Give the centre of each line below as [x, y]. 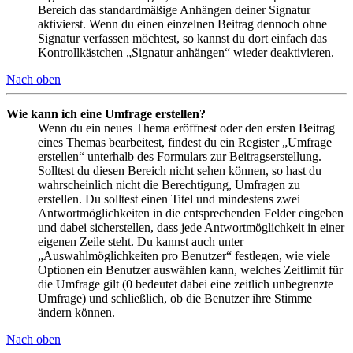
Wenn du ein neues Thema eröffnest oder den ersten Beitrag [186, 128]
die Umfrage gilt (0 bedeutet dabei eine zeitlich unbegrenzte [186, 284]
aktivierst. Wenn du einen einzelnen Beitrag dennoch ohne [182, 24]
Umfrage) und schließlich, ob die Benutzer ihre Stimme [175, 298]
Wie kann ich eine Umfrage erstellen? [106, 113]
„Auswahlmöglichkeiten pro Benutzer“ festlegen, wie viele [184, 255]
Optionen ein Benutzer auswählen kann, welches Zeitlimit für [190, 269]
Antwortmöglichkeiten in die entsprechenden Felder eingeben [191, 213]
